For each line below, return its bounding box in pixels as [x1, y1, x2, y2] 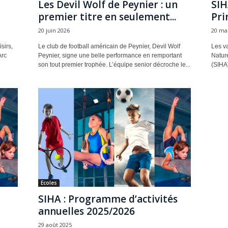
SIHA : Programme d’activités [38, 192, 178, 206]
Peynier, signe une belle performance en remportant [38, 52, 182, 59]
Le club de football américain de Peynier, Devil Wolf [38, 43, 180, 50]
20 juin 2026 [38, 26, 70, 34]
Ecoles [40, 179, 57, 186]
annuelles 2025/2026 [38, 205, 135, 218]
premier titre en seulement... [38, 10, 176, 23]
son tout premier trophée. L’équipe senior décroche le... [38, 61, 190, 68]
